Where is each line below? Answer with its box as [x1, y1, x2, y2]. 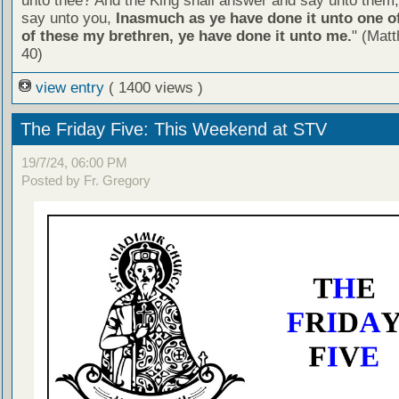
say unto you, [20, 9, 116, 27]
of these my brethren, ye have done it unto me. [20, 27, 352, 45]
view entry [30, 78, 109, 96]
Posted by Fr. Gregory [20, 173, 151, 189]
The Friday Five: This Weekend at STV [20, 118, 327, 139]
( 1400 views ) [108, 78, 203, 96]
